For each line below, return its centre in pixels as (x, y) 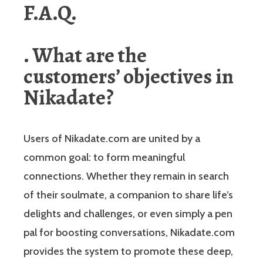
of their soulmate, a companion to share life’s (128, 195)
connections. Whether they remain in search (126, 176)
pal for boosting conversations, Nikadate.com (129, 232)
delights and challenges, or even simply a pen (128, 213)
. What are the (85, 55)
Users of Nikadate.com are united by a (112, 138)
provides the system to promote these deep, (128, 251)
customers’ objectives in (129, 76)
